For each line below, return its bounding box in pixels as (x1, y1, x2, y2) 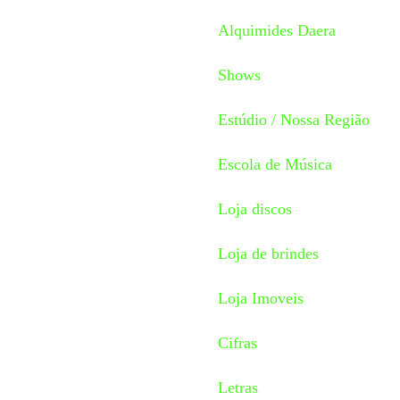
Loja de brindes (218, 244, 319, 262)
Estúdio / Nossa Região (218, 110, 370, 129)
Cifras (218, 333, 257, 352)
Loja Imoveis (218, 288, 304, 307)
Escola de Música (218, 154, 332, 173)
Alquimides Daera (218, 21, 336, 39)
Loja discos (218, 199, 292, 218)
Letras (218, 378, 258, 396)
